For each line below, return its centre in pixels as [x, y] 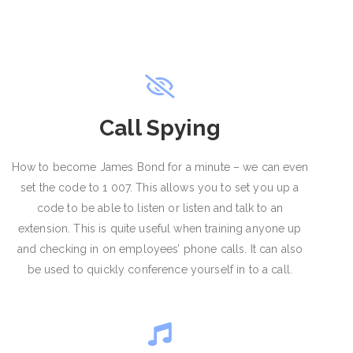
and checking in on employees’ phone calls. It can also [160, 249]
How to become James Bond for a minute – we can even [160, 167]
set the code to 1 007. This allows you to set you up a [160, 187]
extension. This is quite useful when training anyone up [160, 228]
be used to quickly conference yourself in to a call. [160, 269]
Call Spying [160, 128]
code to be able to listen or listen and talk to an [160, 208]
